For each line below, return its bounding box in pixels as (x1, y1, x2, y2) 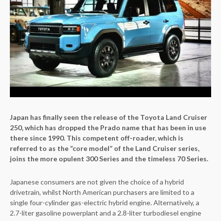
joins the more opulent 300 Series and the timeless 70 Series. (10, 154, 208, 163)
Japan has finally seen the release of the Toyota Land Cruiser (10, 112, 207, 121)
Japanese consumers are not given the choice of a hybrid (10, 177, 184, 186)
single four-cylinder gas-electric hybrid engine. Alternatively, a (10, 198, 199, 207)
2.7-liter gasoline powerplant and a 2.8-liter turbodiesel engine (10, 208, 201, 217)
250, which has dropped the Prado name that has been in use (10, 123, 206, 132)
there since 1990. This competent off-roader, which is (10, 133, 184, 142)
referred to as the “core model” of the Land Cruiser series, (10, 144, 199, 152)
